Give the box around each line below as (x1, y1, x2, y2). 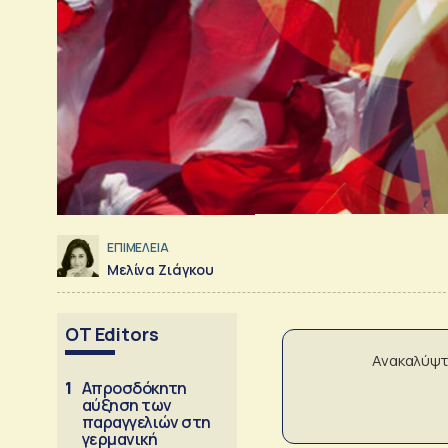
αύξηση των (82, 393, 172, 416)
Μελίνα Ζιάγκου (107, 259, 214, 279)
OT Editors (65, 321, 159, 346)
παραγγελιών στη (82, 410, 211, 433)
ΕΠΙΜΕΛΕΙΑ (107, 239, 169, 257)
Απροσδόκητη (82, 376, 187, 399)
